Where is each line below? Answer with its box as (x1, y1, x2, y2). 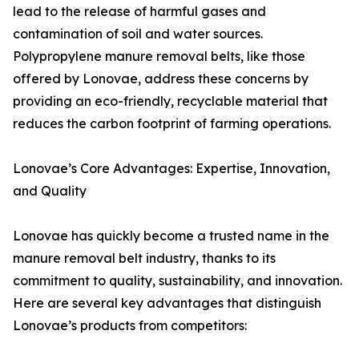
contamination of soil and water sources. (13, 26, 263, 42)
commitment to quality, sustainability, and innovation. (13, 272, 342, 288)
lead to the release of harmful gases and (13, 3, 266, 19)
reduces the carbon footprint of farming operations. (13, 115, 331, 131)
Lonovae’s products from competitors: (13, 317, 247, 333)
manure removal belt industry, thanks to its (13, 250, 276, 266)
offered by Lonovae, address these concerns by (13, 71, 309, 87)
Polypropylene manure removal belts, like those (13, 48, 305, 64)
